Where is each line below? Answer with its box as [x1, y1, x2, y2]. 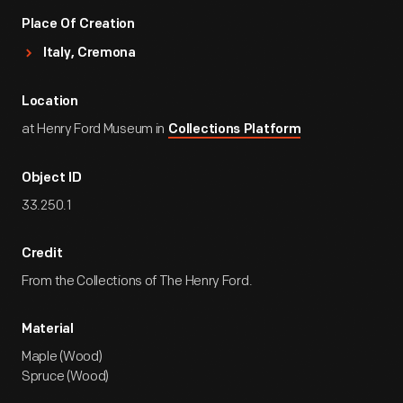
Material [22, 323, 74, 336]
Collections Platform [168, 123, 301, 137]
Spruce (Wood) [22, 368, 110, 385]
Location [22, 95, 78, 109]
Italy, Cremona [43, 47, 136, 60]
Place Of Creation [22, 18, 135, 31]
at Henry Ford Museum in [22, 121, 167, 138]
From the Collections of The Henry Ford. [22, 273, 253, 290]
